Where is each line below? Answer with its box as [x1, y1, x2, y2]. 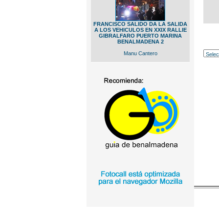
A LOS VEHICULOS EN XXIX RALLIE [94, 27, 187, 33]
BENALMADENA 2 [117, 39, 164, 44]
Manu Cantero [123, 50, 157, 56]
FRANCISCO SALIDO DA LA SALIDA [93, 21, 187, 27]
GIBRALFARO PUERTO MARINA [99, 33, 182, 39]
